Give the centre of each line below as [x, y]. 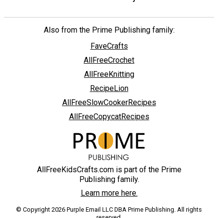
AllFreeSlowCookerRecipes [109, 102]
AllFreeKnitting [109, 74]
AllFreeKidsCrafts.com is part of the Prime [109, 169]
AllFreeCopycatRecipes [109, 116]
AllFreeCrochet [109, 60]
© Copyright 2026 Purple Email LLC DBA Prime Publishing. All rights [109, 209]
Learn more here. [109, 193]
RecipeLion [109, 88]
